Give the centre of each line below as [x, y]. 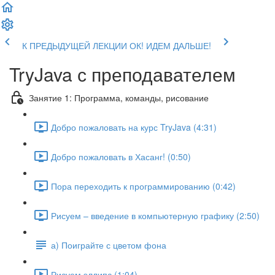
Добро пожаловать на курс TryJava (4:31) [134, 127]
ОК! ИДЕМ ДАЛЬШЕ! [170, 45]
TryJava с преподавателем [122, 74]
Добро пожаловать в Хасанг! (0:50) [121, 156]
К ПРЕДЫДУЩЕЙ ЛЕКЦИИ [75, 45]
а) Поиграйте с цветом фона [109, 245]
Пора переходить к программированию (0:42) [143, 186]
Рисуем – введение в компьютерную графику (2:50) [155, 215]
